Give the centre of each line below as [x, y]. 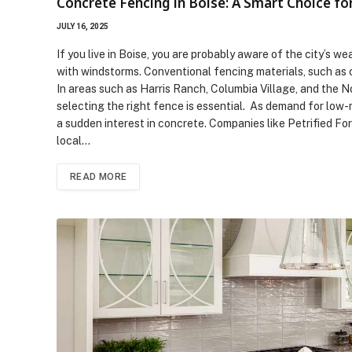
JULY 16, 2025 [82, 26]
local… [73, 140]
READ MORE [99, 176]
